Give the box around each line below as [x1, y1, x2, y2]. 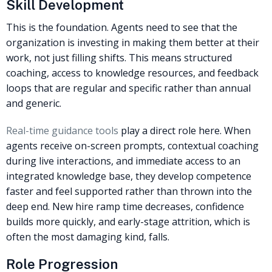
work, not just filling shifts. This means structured [6, 51, 232, 65]
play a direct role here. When [118, 123, 251, 137]
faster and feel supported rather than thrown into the [6, 184, 252, 198]
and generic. [6, 97, 61, 110]
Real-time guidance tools [6, 123, 118, 137]
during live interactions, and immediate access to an [6, 154, 240, 168]
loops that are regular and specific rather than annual [6, 81, 251, 95]
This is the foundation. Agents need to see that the [6, 21, 237, 35]
